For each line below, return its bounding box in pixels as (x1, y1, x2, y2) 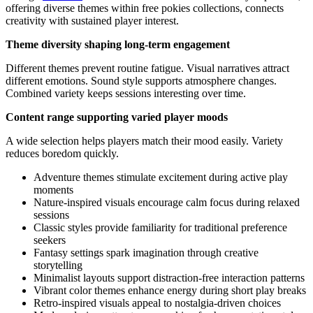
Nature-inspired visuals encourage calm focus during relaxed (34, 196, 300, 208)
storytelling (34, 259, 82, 271)
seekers (34, 233, 66, 246)
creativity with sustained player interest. (6, 14, 179, 27)
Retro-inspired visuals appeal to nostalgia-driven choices (34, 296, 281, 309)
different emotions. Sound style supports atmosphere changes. (6, 74, 277, 87)
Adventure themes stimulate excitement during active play (34, 170, 288, 183)
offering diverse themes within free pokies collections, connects (6, 1, 284, 14)
